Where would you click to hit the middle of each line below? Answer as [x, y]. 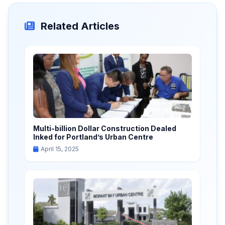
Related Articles [80, 26]
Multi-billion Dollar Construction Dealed [105, 128]
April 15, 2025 [60, 149]
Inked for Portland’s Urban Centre [93, 137]
